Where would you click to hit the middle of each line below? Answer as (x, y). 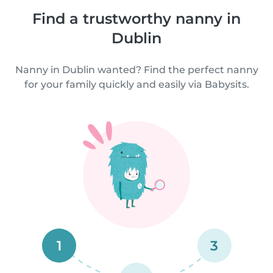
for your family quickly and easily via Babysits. (136, 84)
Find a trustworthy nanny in (136, 18)
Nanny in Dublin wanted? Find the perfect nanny (136, 69)
